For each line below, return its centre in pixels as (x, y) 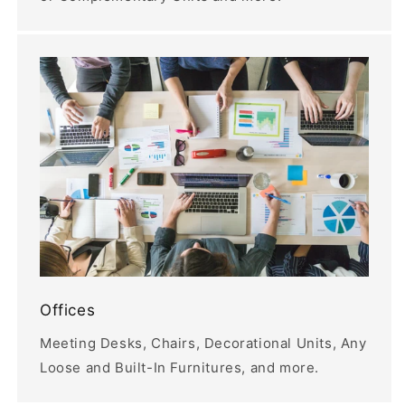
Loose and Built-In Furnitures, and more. (180, 367)
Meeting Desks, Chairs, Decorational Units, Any (203, 343)
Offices (68, 310)
